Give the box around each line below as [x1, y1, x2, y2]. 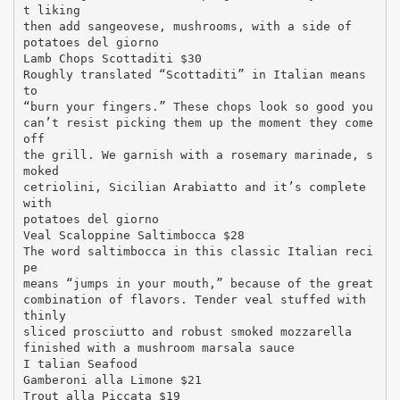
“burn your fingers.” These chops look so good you [22, 99, 373, 113]
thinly [22, 308, 66, 322]
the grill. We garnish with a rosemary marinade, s [22, 147, 373, 162]
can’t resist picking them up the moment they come [22, 115, 373, 129]
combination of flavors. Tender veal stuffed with [22, 292, 366, 306]
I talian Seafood [22, 356, 137, 371]
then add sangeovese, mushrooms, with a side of [22, 19, 352, 33]
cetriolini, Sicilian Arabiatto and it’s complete [22, 179, 366, 194]
